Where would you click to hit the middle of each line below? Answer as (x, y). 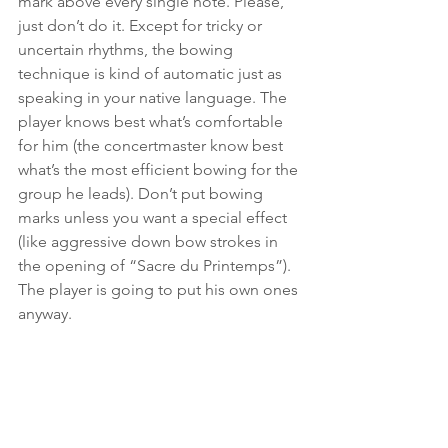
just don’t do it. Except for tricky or (142, 25)
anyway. (45, 313)
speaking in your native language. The (154, 97)
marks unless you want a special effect (154, 217)
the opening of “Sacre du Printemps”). (156, 265)
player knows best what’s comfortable (152, 121)
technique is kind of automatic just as (152, 73)
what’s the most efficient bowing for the (160, 169)
